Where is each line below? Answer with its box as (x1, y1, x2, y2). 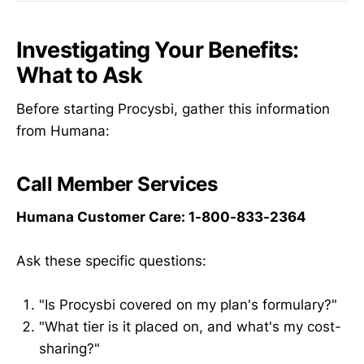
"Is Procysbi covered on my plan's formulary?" (39, 297, 337, 314)
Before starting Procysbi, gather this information (16, 101, 330, 118)
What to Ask (16, 61, 143, 89)
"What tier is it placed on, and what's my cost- (39, 318, 341, 336)
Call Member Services (16, 172, 218, 197)
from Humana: (16, 123, 110, 140)
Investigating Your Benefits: (16, 36, 299, 63)
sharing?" (39, 340, 100, 357)
